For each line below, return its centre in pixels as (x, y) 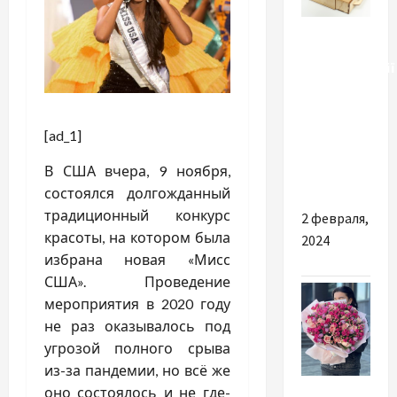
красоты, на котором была (137, 237)
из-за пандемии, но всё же (137, 370)
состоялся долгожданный (137, 193)
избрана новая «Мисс (137, 260)
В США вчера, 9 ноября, (137, 171)
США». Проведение (137, 282)
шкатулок (334, 179)
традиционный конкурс (137, 215)
